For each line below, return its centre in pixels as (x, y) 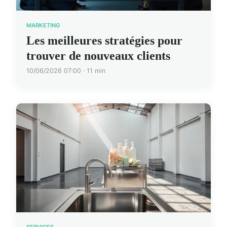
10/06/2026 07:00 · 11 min (66, 70)
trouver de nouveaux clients (98, 55)
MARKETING (43, 25)
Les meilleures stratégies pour (104, 40)
